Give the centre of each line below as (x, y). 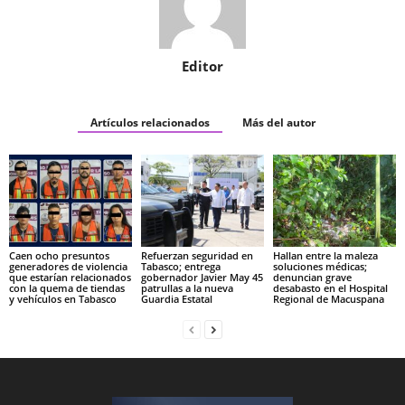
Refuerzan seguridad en (197, 255)
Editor (202, 66)
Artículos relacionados (150, 122)
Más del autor (278, 122)
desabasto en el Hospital (330, 287)
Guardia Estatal (176, 298)
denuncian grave (312, 277)
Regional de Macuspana (328, 298)
